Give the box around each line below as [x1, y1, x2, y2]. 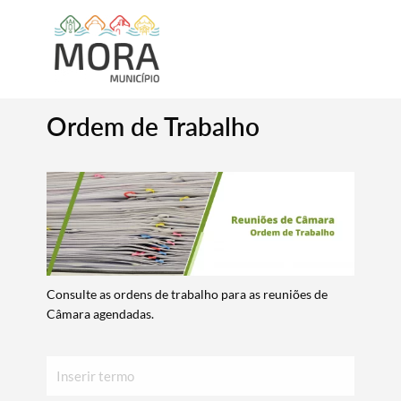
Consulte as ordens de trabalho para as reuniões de [47, 286, 328, 303]
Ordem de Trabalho [47, 111, 260, 141]
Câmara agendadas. [47, 306, 155, 322]
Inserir [46, 357, 82, 376]
